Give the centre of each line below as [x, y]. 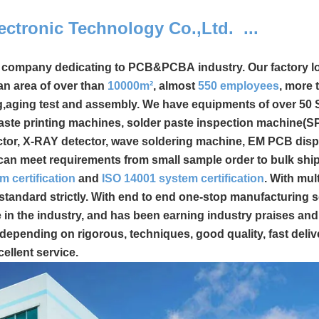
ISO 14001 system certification [183, 179]
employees [250, 86]
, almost [176, 86]
